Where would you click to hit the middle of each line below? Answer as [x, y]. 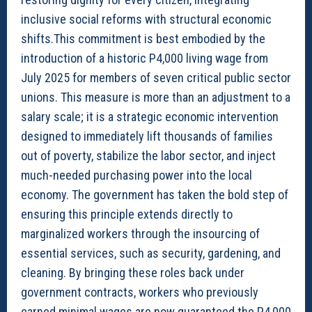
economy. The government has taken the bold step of [155, 194]
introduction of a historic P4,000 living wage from [145, 58]
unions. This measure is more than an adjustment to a [156, 97]
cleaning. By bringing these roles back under [133, 272]
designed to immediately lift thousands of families [147, 136]
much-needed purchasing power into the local [136, 175]
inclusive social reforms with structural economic [146, 19]
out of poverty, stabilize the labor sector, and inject [148, 155]
